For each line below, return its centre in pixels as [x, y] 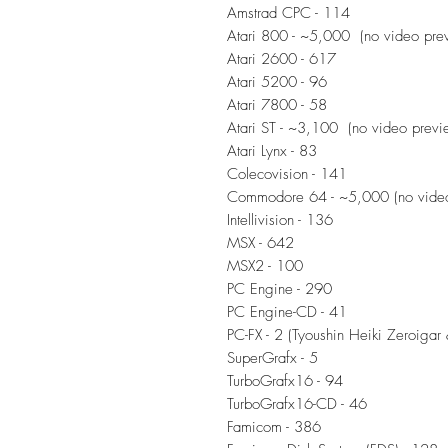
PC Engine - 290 [279, 288]
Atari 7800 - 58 [277, 104]
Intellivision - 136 [280, 219]
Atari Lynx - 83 [272, 150]
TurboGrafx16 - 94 [285, 380]
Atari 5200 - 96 [277, 81]
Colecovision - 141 [287, 173]
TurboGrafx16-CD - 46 [297, 403]
